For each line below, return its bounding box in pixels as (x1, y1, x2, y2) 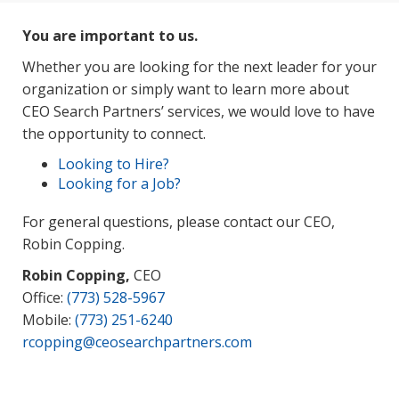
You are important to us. (22, 25, 198, 45)
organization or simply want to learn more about (22, 78, 349, 99)
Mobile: (22, 309, 75, 330)
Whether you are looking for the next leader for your (22, 56, 377, 77)
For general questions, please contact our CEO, (22, 211, 335, 232)
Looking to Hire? (58, 153, 169, 174)
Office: (22, 287, 67, 307)
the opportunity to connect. (22, 123, 206, 143)
